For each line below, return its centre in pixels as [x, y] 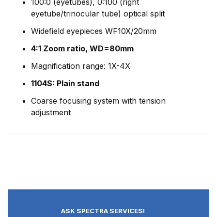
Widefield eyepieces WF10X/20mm [94, 31]
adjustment [51, 113]
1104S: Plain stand [65, 84]
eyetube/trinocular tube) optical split [98, 14]
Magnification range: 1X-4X [81, 66]
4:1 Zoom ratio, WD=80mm [82, 49]
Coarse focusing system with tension [98, 101]
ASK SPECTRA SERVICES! [103, 210]
